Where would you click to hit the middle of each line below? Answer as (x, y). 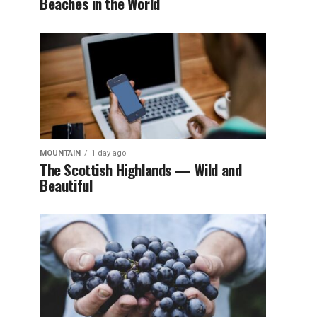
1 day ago (109, 153)
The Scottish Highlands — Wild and (141, 169)
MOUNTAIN (60, 153)
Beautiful (66, 185)
